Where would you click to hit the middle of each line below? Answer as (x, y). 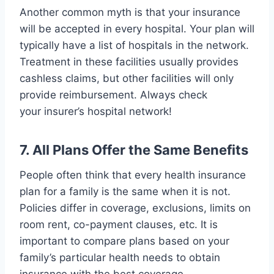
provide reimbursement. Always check (113, 95)
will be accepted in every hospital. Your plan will (137, 29)
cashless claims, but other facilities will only (127, 79)
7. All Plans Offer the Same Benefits (134, 150)
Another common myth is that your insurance (130, 13)
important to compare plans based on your (124, 241)
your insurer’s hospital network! (96, 112)
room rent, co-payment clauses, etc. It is (119, 225)
